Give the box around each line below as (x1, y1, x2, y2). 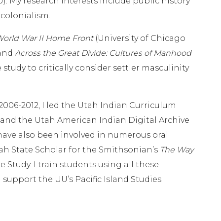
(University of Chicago (93, 34, 185, 43)
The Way (160, 145, 193, 155)
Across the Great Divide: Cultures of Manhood (15, 48, 191, 58)
